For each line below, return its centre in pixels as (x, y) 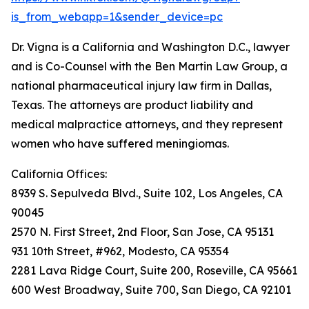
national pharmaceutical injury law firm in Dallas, (141, 86)
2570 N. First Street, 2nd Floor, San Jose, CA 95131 (142, 232)
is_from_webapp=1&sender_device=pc (117, 17)
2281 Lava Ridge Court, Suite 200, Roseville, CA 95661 (154, 270)
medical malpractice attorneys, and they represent (147, 124)
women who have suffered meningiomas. (120, 143)
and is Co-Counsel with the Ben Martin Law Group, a (149, 66)
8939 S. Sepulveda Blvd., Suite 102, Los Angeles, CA (147, 193)
